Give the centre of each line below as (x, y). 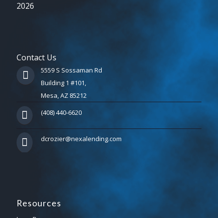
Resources (39, 203)
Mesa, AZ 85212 (64, 96)
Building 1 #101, (63, 83)
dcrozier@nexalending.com (81, 139)
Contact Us (36, 58)
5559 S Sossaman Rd (71, 70)
